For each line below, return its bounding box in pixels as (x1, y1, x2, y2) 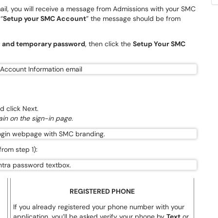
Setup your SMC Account (3, 14, 86, 23)
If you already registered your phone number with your (13, 202, 184, 211)
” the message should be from (86, 14, 181, 23)
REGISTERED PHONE (70, 187, 135, 196)
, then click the (85, 39, 133, 48)
